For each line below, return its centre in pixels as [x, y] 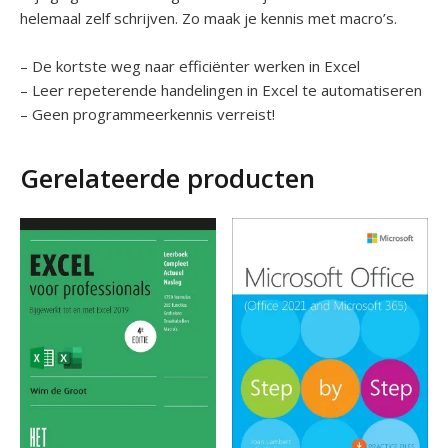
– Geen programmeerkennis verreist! [147, 113]
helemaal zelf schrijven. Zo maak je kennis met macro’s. [208, 17]
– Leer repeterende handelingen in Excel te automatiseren [221, 89]
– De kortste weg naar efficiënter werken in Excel [190, 65]
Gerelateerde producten [167, 177]
